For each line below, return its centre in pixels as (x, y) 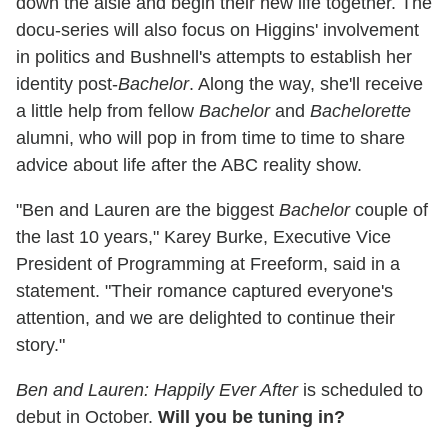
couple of (389, 210)
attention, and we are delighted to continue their (205, 318)
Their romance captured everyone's (252, 291)
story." (40, 345)
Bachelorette (360, 111)
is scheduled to (363, 390)
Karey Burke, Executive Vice (277, 237)
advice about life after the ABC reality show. (189, 165)
